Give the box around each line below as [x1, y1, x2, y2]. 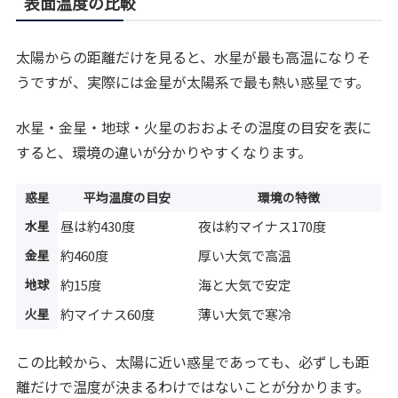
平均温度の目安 [83, 188, 171, 207]
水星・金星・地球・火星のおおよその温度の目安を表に [16, 115, 372, 138]
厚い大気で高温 [198, 246, 292, 266]
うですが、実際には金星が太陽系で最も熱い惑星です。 [16, 71, 370, 93]
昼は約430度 [60, 217, 136, 236]
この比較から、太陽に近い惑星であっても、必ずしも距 [16, 350, 370, 372]
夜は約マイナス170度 [198, 217, 327, 236]
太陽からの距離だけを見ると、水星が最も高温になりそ [16, 46, 371, 68]
